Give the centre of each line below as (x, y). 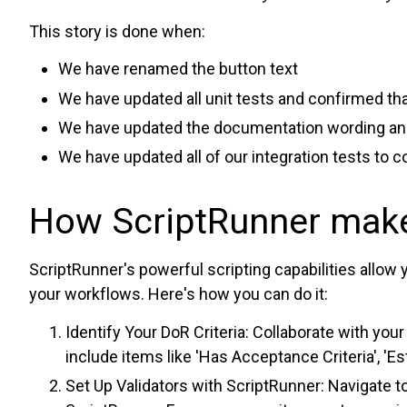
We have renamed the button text (178, 69)
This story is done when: (117, 31)
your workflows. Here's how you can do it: (179, 294)
